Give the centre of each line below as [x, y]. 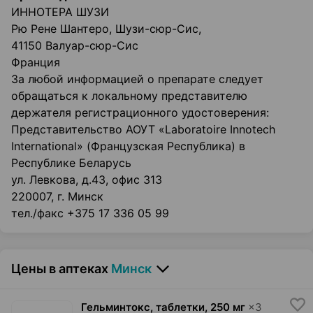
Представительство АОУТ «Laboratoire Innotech [143, 130]
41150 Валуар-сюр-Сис [75, 46]
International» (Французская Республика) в [128, 146]
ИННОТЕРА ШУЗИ [60, 12]
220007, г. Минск [57, 197]
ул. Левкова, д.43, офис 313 [87, 180]
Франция [36, 63]
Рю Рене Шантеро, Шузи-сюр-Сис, [106, 29]
